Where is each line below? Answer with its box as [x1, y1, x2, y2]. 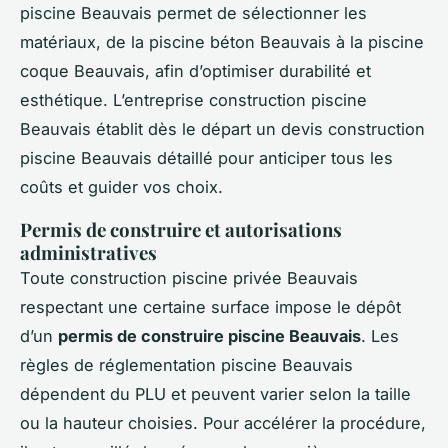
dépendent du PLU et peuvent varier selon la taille [20, 384, 411, 405]
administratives [20, 240, 157, 266]
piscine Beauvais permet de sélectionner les [20, 3, 367, 24]
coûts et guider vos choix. [20, 177, 223, 198]
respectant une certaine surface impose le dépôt [20, 297, 401, 318]
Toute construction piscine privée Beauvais [20, 268, 358, 289]
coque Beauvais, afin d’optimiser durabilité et [20, 61, 371, 82]
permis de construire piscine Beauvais [58, 326, 361, 347]
